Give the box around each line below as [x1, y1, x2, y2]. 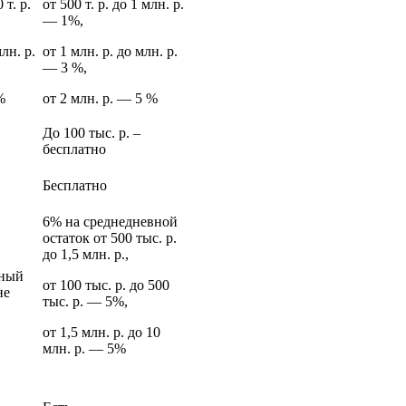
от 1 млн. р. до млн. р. [43, 43, 178, 59]
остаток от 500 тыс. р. [43, 229, 177, 246]
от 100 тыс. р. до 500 [43, 276, 169, 293]
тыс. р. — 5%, [43, 293, 128, 309]
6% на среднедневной [43, 213, 178, 229]
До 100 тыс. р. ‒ [43, 124, 140, 140]
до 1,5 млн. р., [43, 246, 129, 262]
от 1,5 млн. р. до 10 [43, 324, 160, 340]
